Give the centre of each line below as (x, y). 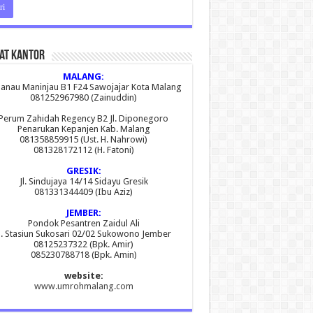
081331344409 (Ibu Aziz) (83, 192)
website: (83, 276)
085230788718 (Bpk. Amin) (83, 255)
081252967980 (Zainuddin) (83, 97)
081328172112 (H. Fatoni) (83, 150)
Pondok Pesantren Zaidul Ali (83, 223)
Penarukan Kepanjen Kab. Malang (83, 129)
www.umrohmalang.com (83, 286)
